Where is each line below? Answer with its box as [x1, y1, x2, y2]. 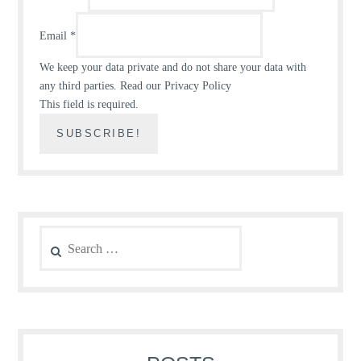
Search [39, 227, 70, 240]
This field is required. [39, 98, 139, 111]
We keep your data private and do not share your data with [39, 61, 307, 74]
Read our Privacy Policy [120, 80, 232, 93]
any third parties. [39, 80, 121, 93]
